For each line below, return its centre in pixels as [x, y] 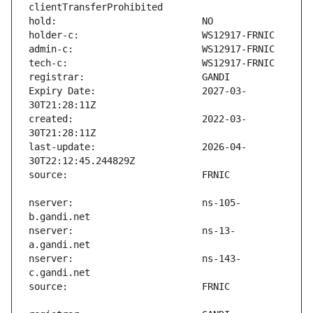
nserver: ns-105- [135, 203]
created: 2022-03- [138, 119]
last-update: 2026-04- [138, 147]
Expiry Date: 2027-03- [138, 91]
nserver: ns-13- [132, 231]
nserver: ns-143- [135, 259]
